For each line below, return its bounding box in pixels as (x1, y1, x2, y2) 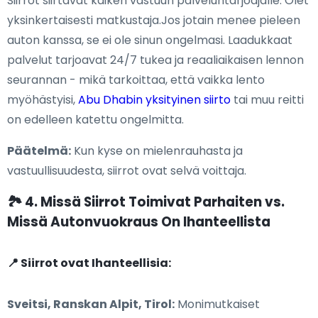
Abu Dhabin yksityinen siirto (78, 92, 231, 109)
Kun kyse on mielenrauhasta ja (71, 143, 243, 160)
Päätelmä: (7, 143, 71, 160)
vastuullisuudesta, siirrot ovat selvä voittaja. (7, 163, 246, 180)
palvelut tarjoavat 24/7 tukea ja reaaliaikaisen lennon (7, 52, 304, 69)
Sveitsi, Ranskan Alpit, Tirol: (7, 296, 175, 313)
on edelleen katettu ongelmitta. (7, 111, 184, 128)
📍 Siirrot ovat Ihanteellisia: (7, 255, 171, 272)
